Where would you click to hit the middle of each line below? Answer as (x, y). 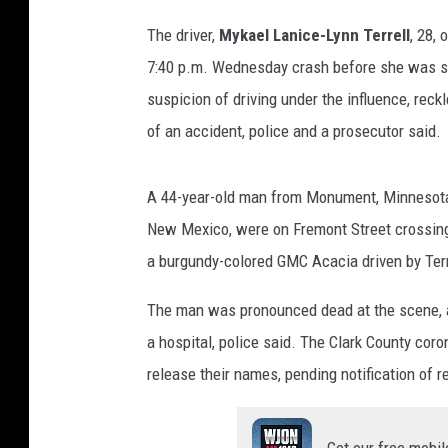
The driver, (183, 34)
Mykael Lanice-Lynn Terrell (314, 34)
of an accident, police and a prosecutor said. (294, 130)
